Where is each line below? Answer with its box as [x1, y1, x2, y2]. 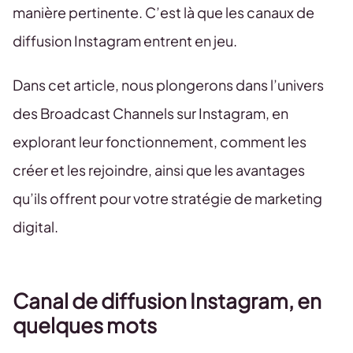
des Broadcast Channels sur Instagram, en [13, 104, 288, 122]
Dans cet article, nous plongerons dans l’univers [13, 76, 324, 94]
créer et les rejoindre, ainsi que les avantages [13, 161, 305, 179]
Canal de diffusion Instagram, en [13, 288, 321, 314]
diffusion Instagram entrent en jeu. [13, 32, 240, 50]
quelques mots [13, 312, 163, 338]
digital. [13, 217, 58, 236]
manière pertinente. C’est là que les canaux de [13, 3, 314, 21]
